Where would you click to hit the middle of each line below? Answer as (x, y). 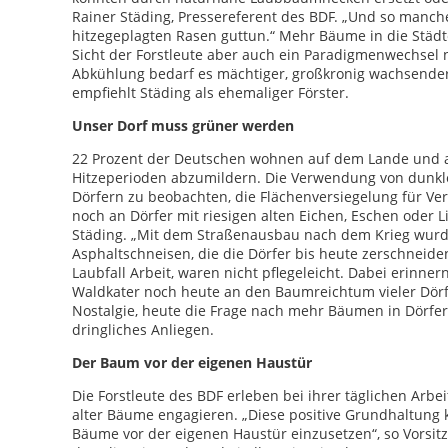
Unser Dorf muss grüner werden (183, 125)
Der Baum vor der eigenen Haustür (192, 362)
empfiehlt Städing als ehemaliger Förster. (210, 92)
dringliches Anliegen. (143, 329)
